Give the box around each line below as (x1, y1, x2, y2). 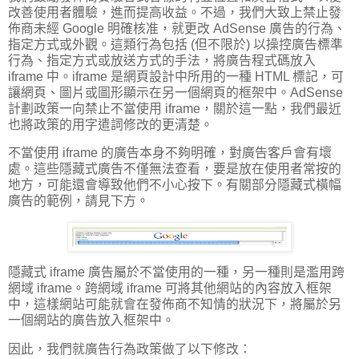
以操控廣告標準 (253, 37, 343, 51)
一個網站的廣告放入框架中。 (8, 313, 175, 328)
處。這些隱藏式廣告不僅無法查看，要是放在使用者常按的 (8, 162, 341, 176)
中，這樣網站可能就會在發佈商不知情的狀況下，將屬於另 (8, 297, 341, 312)
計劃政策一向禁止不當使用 (8, 101, 162, 115)
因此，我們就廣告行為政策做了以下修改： (8, 341, 252, 356)
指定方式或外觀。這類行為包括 (8, 37, 188, 51)
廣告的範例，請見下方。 (8, 194, 149, 208)
